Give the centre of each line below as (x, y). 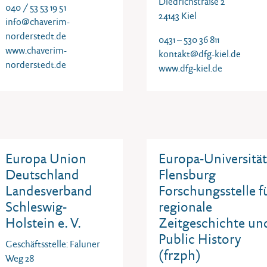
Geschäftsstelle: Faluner (53, 244)
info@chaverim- (38, 22)
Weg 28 (20, 258)
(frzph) (180, 255)
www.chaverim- (36, 50)
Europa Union (46, 159)
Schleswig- (36, 207)
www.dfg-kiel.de (190, 68)
